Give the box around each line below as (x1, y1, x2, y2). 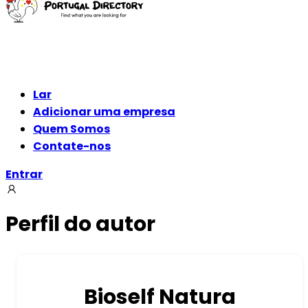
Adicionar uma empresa (33, 104, 175, 120)
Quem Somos (33, 121, 110, 137)
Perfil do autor (5, 210, 155, 239)
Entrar (5, 166, 43, 182)
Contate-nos (33, 138, 111, 154)
